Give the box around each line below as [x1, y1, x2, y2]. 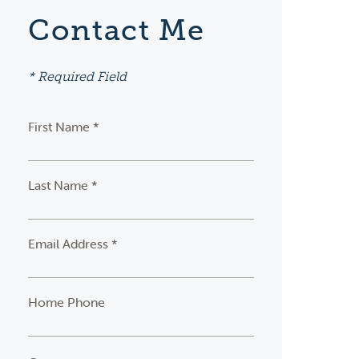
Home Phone [28, 294, 106, 310]
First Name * [28, 119, 100, 135]
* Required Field [28, 69, 127, 84]
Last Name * [28, 177, 99, 193]
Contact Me [28, 13, 205, 47]
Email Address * [28, 236, 119, 252]
